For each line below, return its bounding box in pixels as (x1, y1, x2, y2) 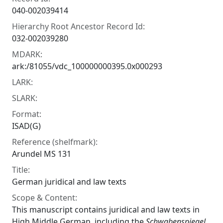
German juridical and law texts (12, 176, 126, 187)
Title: (12, 164, 30, 175)
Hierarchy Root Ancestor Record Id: (12, 21, 145, 32)
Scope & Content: (12, 192, 77, 203)
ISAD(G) (12, 120, 41, 131)
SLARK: (12, 93, 37, 104)
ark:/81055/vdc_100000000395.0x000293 (12, 61, 162, 72)
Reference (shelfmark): (12, 136, 98, 147)
